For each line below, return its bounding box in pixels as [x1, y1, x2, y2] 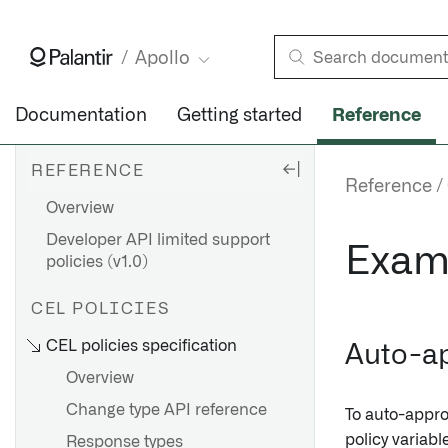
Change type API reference [66, 402, 267, 418]
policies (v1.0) [46, 254, 148, 270]
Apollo [135, 50, 190, 68]
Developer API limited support [46, 232, 270, 248]
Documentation [15, 107, 147, 125]
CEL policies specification [46, 338, 237, 354]
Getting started [177, 107, 302, 125]
